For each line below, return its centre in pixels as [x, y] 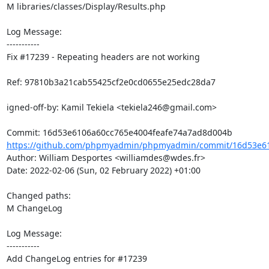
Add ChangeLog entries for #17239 [77, 258]
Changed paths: [40, 195]
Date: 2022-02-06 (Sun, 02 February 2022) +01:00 [103, 170]
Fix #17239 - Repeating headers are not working [103, 56]
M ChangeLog [34, 208]
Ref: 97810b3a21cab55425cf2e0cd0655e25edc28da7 [111, 82]
